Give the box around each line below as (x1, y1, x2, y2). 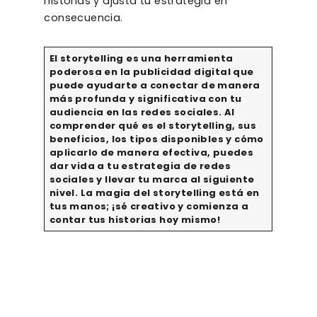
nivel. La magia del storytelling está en (49, 186, 260, 200)
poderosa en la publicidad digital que (49, 65, 254, 79)
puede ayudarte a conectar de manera (49, 79, 260, 93)
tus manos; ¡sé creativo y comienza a (49, 200, 249, 214)
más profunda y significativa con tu (49, 92, 242, 106)
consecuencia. (44, 11, 123, 25)
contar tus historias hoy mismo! (49, 213, 221, 227)
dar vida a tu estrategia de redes (49, 159, 231, 173)
